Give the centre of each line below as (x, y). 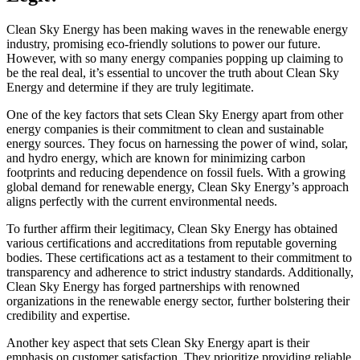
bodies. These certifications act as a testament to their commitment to (179, 257)
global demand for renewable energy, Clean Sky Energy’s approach (178, 186)
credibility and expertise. (68, 315)
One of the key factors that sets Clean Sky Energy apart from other (175, 114)
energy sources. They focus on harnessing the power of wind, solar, (177, 143)
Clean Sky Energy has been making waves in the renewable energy (177, 29)
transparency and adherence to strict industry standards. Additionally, (180, 272)
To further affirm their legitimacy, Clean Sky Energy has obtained (172, 228)
